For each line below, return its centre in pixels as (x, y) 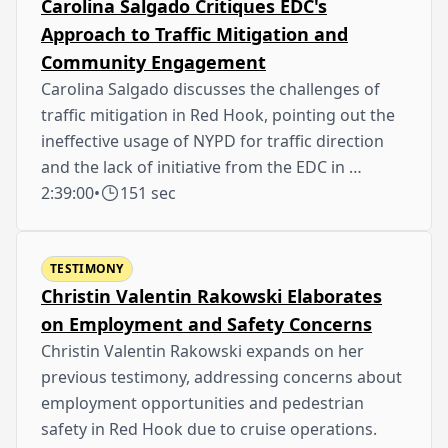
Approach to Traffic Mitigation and (194, 33)
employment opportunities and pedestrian (202, 402)
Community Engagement (153, 61)
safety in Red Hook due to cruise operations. (209, 428)
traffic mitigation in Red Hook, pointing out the (218, 114)
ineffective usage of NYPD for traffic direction (212, 140)
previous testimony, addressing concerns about (221, 376)
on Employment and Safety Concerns (206, 323)
